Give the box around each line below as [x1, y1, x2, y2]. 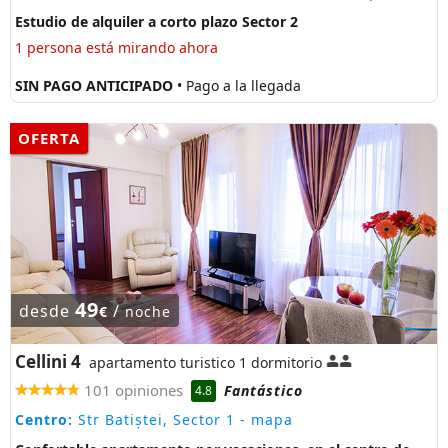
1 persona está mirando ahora [15, 37, 218, 57]
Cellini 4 [15, 349, 81, 373]
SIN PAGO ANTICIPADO [15, 76, 177, 96]
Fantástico [224, 380, 303, 400]
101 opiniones [84, 379, 183, 400]
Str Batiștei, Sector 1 [73, 410, 235, 430]
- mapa [235, 410, 293, 430]
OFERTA [18, 128, 80, 149]
